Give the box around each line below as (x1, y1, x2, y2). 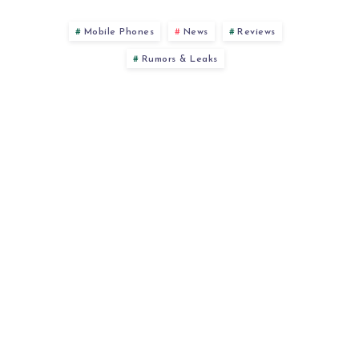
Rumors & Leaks (141, 54, 218, 64)
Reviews (237, 26, 276, 37)
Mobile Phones (83, 26, 155, 37)
